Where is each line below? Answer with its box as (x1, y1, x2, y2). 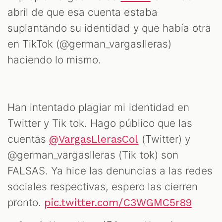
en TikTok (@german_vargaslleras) (7, 38, 171, 51)
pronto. (7, 196, 45, 209)
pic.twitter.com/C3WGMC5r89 (44, 197, 192, 209)
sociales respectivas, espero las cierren (7, 180, 198, 193)
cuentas (7, 133, 50, 146)
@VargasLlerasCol (49, 133, 139, 146)
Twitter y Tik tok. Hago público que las (7, 117, 192, 130)
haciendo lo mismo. (7, 54, 102, 66)
